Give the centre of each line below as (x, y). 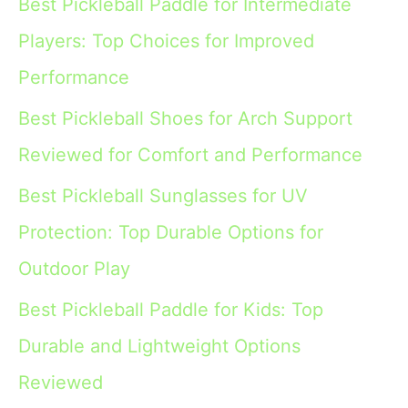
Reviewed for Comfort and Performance (190, 154)
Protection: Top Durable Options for (171, 232)
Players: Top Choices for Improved (166, 41)
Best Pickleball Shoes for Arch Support (185, 118)
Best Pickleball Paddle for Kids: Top (171, 309)
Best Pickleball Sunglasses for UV (163, 195)
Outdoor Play (74, 268)
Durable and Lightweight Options (159, 346)
